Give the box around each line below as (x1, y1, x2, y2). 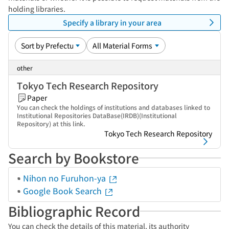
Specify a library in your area (62, 17, 162, 28)
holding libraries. (8, 4, 65, 14)
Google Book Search (23, 185, 104, 197)
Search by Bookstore (8, 148, 139, 167)
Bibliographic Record (8, 201, 140, 220)
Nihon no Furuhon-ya (23, 172, 108, 184)
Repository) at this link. (17, 119, 85, 128)
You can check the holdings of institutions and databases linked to (17, 103, 210, 111)
